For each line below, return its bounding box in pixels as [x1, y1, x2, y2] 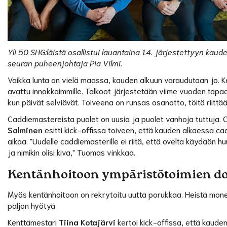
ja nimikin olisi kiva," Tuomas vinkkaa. [8, 146, 136, 157]
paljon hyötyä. [8, 199, 57, 210]
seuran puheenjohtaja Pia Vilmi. [8, 57, 123, 68]
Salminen [8, 124, 43, 135]
